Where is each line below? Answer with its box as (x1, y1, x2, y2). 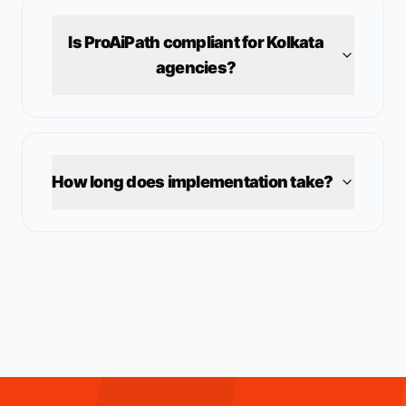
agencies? (155, 58, 237, 77)
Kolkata (266, 33, 324, 52)
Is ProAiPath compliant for (68, 33, 266, 52)
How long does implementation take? (52, 172, 333, 191)
